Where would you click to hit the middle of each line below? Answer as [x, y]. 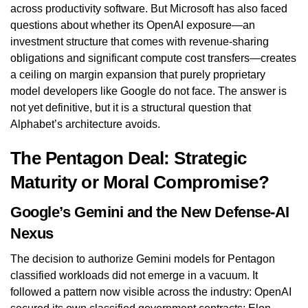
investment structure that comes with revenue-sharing [140, 41]
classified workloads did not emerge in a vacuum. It [134, 275]
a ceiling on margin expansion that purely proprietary [138, 74]
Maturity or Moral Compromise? [140, 182]
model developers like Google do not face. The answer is [148, 91]
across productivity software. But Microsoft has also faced [149, 8]
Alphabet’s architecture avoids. [85, 124]
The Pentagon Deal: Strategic [129, 158]
